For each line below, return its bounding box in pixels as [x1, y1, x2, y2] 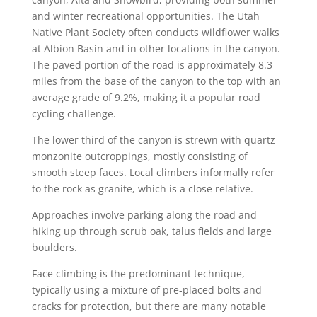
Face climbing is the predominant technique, [31, 267, 245, 281]
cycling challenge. [31, 107, 116, 121]
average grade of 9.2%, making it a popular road [31, 91, 260, 105]
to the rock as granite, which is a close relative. [31, 182, 253, 196]
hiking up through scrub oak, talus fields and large [31, 224, 272, 238]
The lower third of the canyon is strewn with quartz [31, 133, 275, 147]
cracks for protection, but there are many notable [31, 299, 266, 313]
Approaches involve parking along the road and [31, 208, 257, 222]
